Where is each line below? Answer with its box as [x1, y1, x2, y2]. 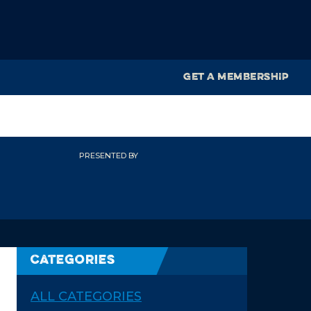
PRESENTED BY [78, 151, 138, 160]
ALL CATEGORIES [31, 289, 142, 304]
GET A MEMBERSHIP [183, 72, 288, 83]
